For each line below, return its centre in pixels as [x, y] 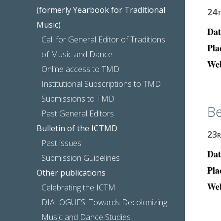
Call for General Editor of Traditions [104, 39]
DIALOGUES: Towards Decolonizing [105, 202]
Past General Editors [78, 113]
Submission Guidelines [81, 158]
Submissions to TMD [78, 98]
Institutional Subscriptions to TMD [101, 84]
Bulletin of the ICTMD [77, 128]
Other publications [71, 172]
